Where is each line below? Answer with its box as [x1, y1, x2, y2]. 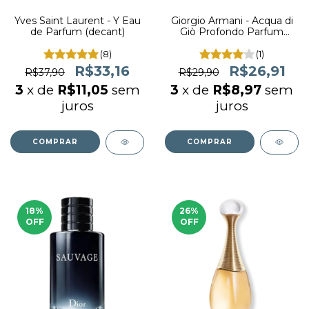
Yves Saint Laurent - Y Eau [14, 14, 141, 27]
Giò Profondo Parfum [180, 26, 283, 38]
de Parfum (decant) [30, 26, 125, 38]
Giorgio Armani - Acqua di [170, 14, 293, 27]
